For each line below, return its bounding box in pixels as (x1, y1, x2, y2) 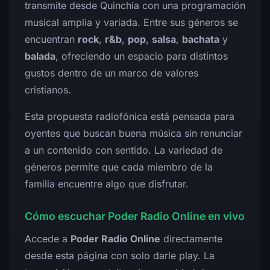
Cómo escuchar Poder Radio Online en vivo (25, 209, 245, 222)
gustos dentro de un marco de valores (25, 66, 198, 79)
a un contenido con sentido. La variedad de (25, 143, 222, 156)
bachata (182, 33, 219, 45)
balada (25, 49, 55, 62)
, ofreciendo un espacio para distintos (55, 49, 228, 62)
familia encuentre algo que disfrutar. (25, 177, 189, 190)
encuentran (25, 33, 78, 45)
